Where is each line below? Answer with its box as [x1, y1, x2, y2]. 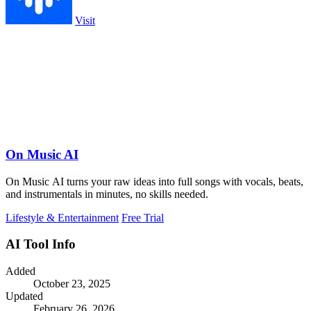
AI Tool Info [6, 237, 76, 252]
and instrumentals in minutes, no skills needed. [6, 187, 208, 200]
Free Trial [121, 211, 164, 224]
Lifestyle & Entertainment [6, 211, 119, 224]
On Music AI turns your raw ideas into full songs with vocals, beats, [6, 175, 303, 187]
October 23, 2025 [33, 278, 110, 290]
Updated [6, 290, 43, 303]
